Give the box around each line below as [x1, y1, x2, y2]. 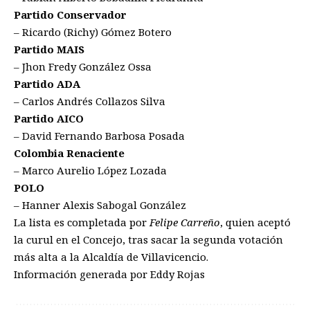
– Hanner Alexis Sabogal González [14, 197, 186, 212]
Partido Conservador [14, 7, 127, 21]
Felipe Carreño [149, 215, 220, 229]
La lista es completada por [14, 215, 149, 229]
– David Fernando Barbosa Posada [14, 128, 185, 143]
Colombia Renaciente [14, 145, 125, 160]
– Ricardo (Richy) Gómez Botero [14, 24, 172, 39]
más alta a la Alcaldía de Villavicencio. [14, 249, 208, 264]
